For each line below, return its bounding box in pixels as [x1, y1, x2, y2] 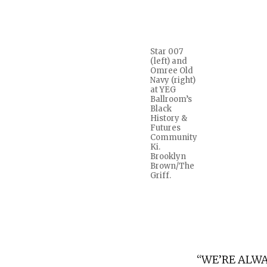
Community [150, 132, 197, 143]
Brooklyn [150, 151, 186, 162]
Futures [150, 123, 181, 133]
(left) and [150, 56, 187, 67]
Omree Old [150, 66, 193, 76]
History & [150, 113, 187, 124]
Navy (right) [150, 75, 195, 86]
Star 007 [150, 46, 183, 57]
